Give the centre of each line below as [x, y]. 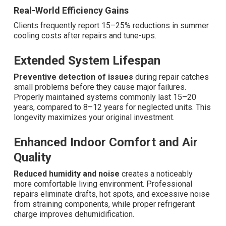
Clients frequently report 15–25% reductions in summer [111, 26]
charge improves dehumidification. [74, 214]
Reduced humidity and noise [67, 174]
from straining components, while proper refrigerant [104, 204]
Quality [33, 158]
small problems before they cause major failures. [100, 87]
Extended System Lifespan [87, 61]
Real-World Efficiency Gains [71, 11]
